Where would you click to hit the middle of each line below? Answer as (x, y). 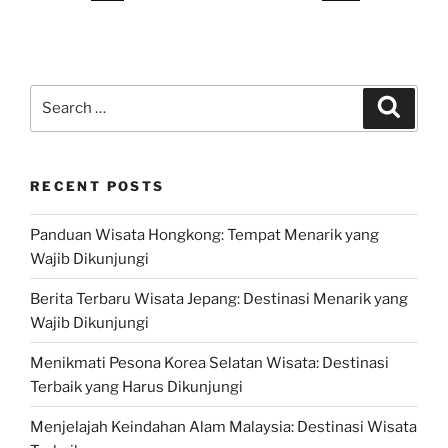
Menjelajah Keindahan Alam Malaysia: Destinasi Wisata (223, 426)
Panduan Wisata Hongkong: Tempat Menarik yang (204, 234)
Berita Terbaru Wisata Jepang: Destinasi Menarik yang (219, 298)
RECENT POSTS (97, 185)
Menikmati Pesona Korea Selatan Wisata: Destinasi (209, 362)
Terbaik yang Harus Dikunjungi (136, 386)
